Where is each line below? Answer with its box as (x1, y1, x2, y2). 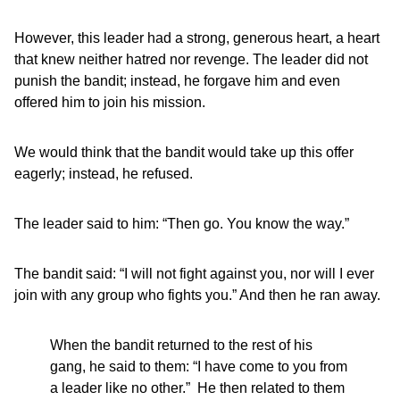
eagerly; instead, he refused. (14, 166, 193, 181)
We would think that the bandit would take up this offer (14, 145, 354, 160)
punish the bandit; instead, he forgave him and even (14, 73, 340, 88)
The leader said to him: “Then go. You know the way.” (14, 216, 349, 231)
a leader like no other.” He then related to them (50, 380, 345, 396)
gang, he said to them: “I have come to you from (50, 359, 347, 374)
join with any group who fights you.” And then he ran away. (14, 287, 380, 303)
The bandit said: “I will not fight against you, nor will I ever (14, 266, 374, 281)
